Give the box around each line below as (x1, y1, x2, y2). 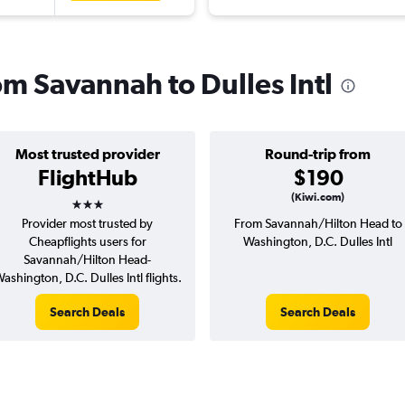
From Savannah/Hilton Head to (233, 216, 402, 231)
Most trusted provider (14, 146, 160, 163)
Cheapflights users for (28, 234, 146, 250)
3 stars (70, 185, 137, 212)
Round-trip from (265, 146, 371, 163)
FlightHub (37, 165, 137, 191)
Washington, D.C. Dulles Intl (243, 234, 392, 250)
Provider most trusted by (22, 216, 153, 231)
